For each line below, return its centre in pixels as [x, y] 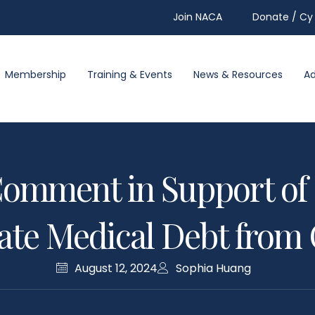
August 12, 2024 [116, 268]
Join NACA [197, 17]
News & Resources [238, 74]
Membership [36, 74]
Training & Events [130, 74]
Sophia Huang [213, 268]
